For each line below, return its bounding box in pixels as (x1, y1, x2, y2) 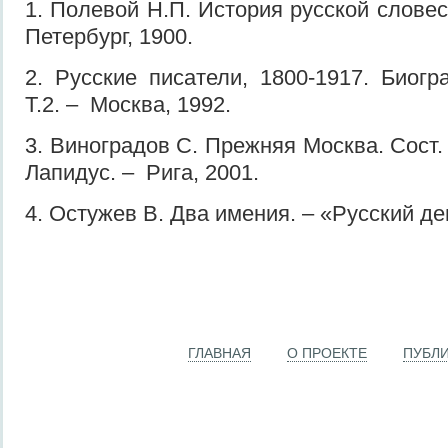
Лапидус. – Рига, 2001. (25, 159, 259, 185)
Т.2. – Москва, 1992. (25, 91, 231, 117)
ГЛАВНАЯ (188, 344, 251, 361)
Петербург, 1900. (25, 23, 193, 49)
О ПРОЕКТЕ (287, 344, 367, 361)
